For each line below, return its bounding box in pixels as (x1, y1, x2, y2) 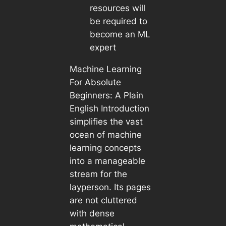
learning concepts (69, 142, 141, 153)
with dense (69, 208, 115, 218)
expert (89, 42, 116, 53)
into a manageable (69, 155, 145, 166)
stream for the (69, 168, 127, 179)
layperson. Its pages (69, 182, 151, 192)
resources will (89, 3, 145, 14)
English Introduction (69, 103, 149, 114)
